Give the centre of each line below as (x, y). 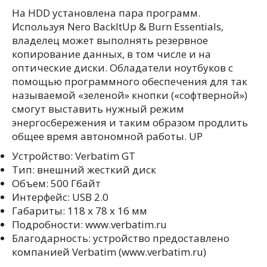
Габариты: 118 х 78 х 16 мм (80, 211)
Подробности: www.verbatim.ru (89, 225)
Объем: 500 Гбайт (56, 184)
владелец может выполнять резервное (110, 41)
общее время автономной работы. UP (107, 136)
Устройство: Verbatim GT (74, 156)
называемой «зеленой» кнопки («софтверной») (130, 95)
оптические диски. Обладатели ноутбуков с (122, 68)
